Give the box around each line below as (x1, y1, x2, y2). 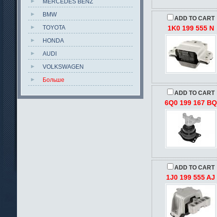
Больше (43, 77, 64, 83)
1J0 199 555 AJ (166, 173, 216, 181)
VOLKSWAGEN (43, 63, 84, 70)
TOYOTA (43, 24, 65, 31)
